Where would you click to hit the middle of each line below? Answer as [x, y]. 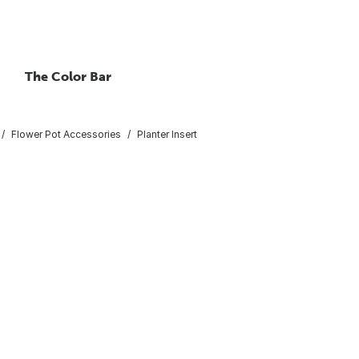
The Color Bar [68, 76]
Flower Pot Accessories [66, 134]
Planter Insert [167, 134]
